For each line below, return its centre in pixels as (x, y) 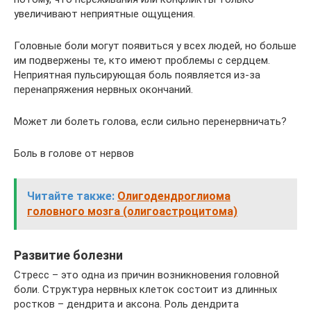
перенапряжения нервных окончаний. (103, 90)
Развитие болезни (68, 255)
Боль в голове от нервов (74, 153)
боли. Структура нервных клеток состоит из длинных (145, 289)
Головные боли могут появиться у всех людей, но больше (155, 46)
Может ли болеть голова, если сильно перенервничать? (150, 121)
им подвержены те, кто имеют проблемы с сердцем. (142, 60)
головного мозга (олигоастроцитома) (132, 211)
